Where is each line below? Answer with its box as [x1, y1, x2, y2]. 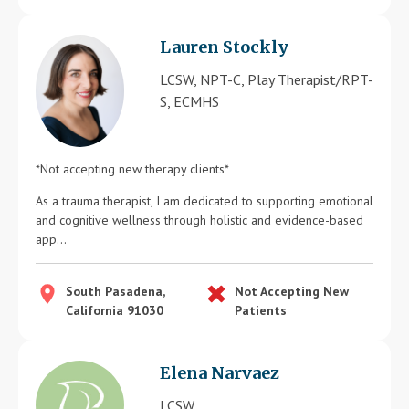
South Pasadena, [66, 283, 164, 300]
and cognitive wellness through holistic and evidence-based [36, 212, 363, 229]
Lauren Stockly [160, 37, 288, 58]
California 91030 [66, 302, 163, 320]
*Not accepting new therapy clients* [36, 161, 229, 178]
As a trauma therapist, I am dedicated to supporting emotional [36, 193, 373, 210]
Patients [235, 302, 287, 320]
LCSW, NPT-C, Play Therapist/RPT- [160, 70, 373, 89]
